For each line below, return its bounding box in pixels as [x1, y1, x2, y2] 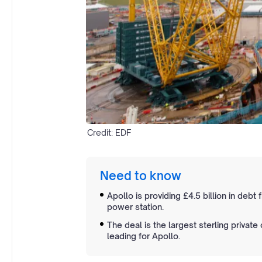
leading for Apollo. [107, 231, 180, 242]
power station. [107, 202, 164, 212]
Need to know [100, 168, 181, 184]
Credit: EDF [87, 127, 131, 138]
